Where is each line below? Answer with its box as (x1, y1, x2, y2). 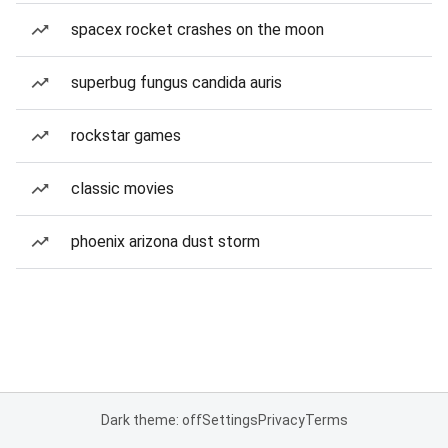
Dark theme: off (100, 412, 202, 428)
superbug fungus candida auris (71, 73, 282, 92)
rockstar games (71, 126, 181, 145)
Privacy (257, 412, 305, 428)
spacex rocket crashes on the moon (71, 20, 324, 39)
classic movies (71, 179, 174, 198)
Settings (201, 412, 258, 428)
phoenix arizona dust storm (71, 232, 260, 251)
